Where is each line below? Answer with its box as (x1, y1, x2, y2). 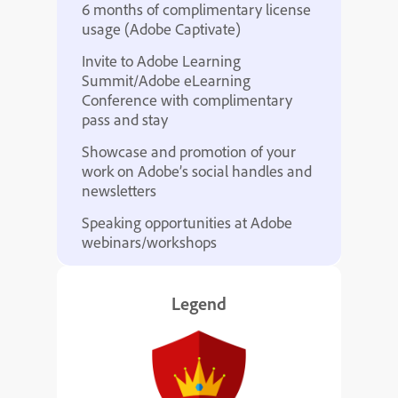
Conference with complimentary (82, 90, 292, 110)
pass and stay (82, 109, 168, 130)
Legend (171, 292, 227, 314)
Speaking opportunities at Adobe (82, 212, 292, 233)
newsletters (82, 180, 156, 201)
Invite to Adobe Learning (82, 51, 241, 71)
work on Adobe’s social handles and (82, 161, 312, 181)
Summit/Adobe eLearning (82, 70, 251, 91)
